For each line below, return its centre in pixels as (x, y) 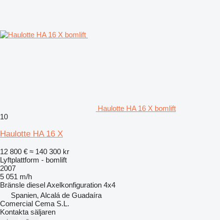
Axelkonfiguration (74, 185)
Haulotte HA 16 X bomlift (137, 108)
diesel (36, 185)
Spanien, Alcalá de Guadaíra (56, 195)
